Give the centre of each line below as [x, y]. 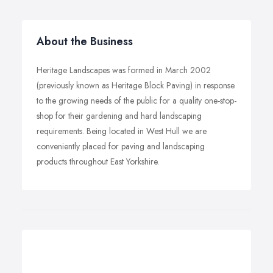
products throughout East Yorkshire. [98, 161]
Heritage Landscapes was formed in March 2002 [124, 70]
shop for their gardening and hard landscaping [119, 116]
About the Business [85, 41]
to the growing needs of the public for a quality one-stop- [136, 101]
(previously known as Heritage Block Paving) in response [136, 85]
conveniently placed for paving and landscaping [121, 146]
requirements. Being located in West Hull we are [122, 131]
